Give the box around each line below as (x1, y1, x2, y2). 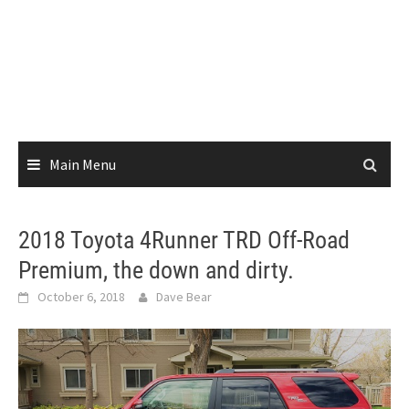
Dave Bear (156, 288, 212, 305)
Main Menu (49, 155, 116, 173)
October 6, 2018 (37, 288, 125, 305)
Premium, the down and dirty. (18, 257, 294, 284)
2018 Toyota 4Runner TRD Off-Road (18, 226, 350, 254)
